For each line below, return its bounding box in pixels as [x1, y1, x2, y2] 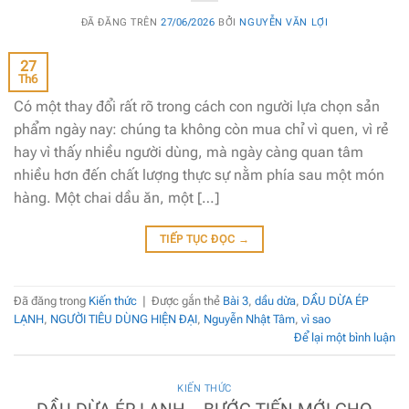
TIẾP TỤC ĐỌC [159, 232, 238, 246]
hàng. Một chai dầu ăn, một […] [14, 188, 219, 206]
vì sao [301, 312, 330, 327]
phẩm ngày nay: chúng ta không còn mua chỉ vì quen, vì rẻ [14, 120, 389, 138]
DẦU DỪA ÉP [302, 294, 369, 309]
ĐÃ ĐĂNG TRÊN [80, 16, 161, 28]
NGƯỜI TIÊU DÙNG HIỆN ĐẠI [50, 312, 197, 327]
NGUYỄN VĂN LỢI [239, 16, 329, 28]
